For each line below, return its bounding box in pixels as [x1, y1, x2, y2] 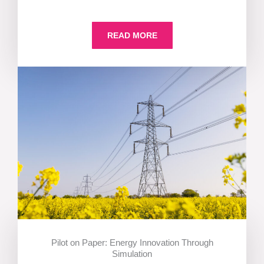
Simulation [112, 248, 152, 259]
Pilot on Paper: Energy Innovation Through [51, 237, 213, 247]
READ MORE [107, 30, 157, 40]
